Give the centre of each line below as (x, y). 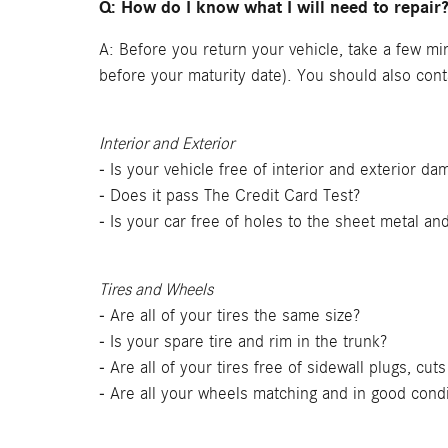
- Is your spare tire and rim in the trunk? (243, 341)
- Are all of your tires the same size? (229, 315)
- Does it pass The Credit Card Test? (229, 195)
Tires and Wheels (156, 289)
